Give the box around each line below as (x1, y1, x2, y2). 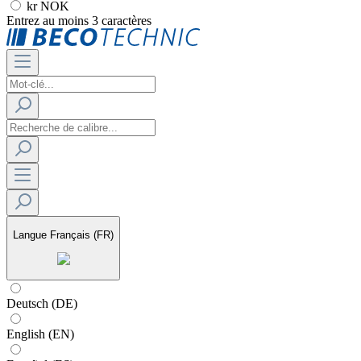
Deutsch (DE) (6, 296, 77, 310)
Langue (13, 229, 47, 242)
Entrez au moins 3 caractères (6, 13, 151, 27)
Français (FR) (50, 229, 114, 242)
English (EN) (6, 326, 74, 341)
